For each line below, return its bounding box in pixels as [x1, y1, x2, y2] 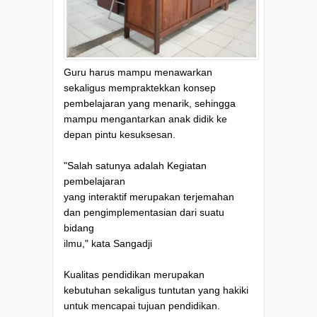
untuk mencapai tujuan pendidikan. [64, 300, 220, 312]
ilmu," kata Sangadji [64, 238, 152, 250]
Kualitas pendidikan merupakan [64, 269, 204, 281]
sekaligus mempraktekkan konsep [64, 82, 216, 94]
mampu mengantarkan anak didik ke [64, 113, 227, 125]
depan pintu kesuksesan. [64, 129, 175, 141]
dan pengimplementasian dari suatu [64, 207, 224, 219]
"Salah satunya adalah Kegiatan [64, 160, 207, 172]
